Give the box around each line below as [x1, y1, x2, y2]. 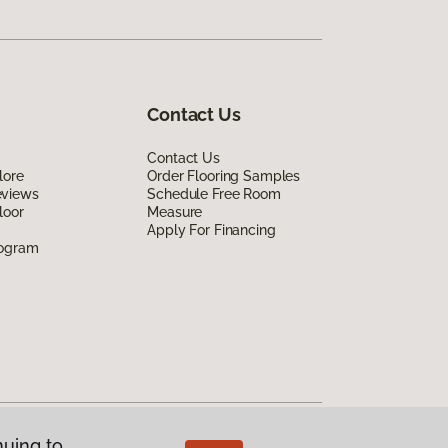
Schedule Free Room [147, 186, 281, 203]
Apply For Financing [147, 222, 276, 239]
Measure [147, 204, 203, 221]
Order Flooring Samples [147, 168, 301, 185]
